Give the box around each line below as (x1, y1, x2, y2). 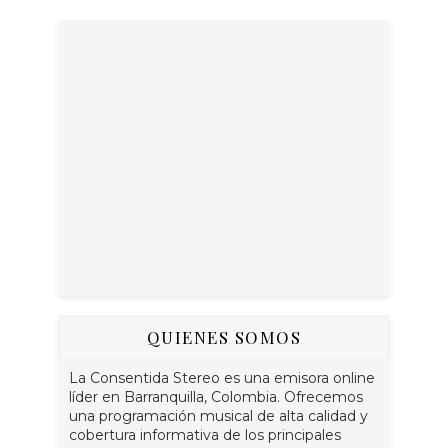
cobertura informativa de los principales (69, 426, 341, 444)
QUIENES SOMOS (146, 326, 302, 348)
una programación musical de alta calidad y (69, 407, 368, 425)
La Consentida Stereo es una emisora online (69, 369, 375, 387)
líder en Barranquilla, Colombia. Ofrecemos (69, 388, 363, 406)
